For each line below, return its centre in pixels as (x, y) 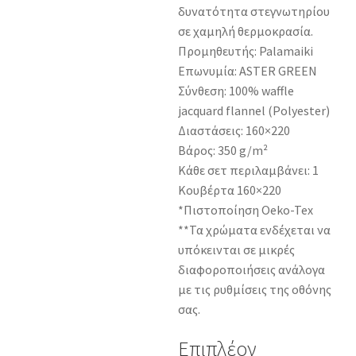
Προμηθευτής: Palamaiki (246, 50)
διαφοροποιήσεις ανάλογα (252, 269)
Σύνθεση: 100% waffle (236, 90)
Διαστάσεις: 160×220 (234, 130)
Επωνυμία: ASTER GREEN (248, 70)
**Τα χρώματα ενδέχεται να (254, 229)
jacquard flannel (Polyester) (254, 110)
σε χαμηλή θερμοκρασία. (246, 31)
